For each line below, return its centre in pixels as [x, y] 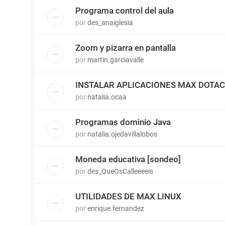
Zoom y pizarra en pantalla [126, 48]
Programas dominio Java [123, 122]
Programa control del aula [125, 11]
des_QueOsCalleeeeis [120, 172]
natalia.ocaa [107, 97]
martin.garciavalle [116, 60]
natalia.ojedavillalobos [122, 134]
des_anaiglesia [110, 23]
